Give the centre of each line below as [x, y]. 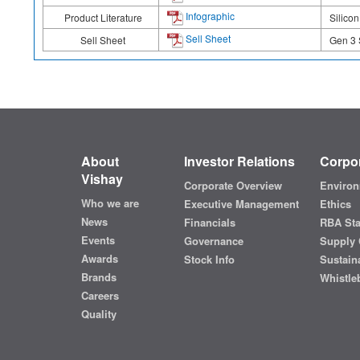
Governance [213, 241]
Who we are [110, 203]
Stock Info [209, 260]
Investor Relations [239, 162]
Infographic [209, 15]
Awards [99, 259]
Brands [98, 277]
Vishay [102, 179]
